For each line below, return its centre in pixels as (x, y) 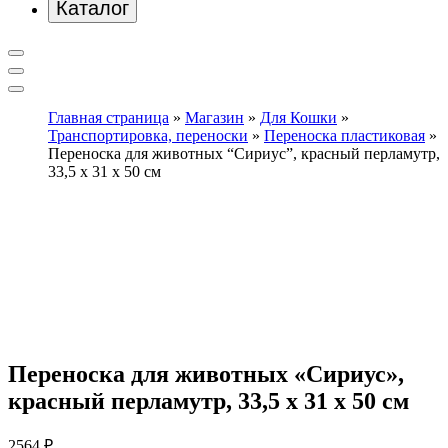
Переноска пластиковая (344, 135)
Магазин (214, 117)
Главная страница (108, 117)
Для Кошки (298, 117)
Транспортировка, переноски (148, 135)
